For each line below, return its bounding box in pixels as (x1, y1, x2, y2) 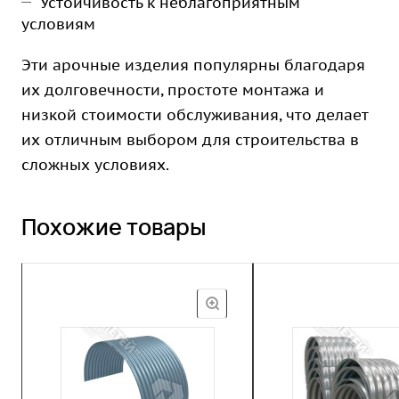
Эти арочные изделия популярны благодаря (21, 55, 365, 75)
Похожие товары (21, 210, 207, 241)
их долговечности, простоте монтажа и (21, 80, 324, 100)
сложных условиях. (21, 155, 169, 175)
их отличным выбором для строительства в (21, 130, 359, 150)
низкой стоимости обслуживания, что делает (21, 105, 368, 125)
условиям (21, 14, 95, 34)
